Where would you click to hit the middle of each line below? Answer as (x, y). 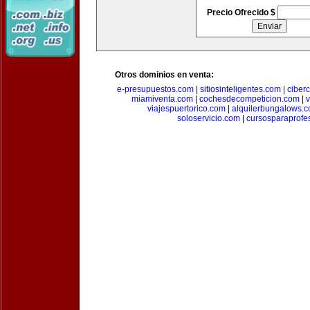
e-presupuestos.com (155, 89)
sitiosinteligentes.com (240, 89)
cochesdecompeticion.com (249, 99)
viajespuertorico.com (186, 109)
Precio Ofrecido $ (242, 12)
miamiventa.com (162, 99)
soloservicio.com (208, 118)
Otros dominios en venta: (164, 75)
